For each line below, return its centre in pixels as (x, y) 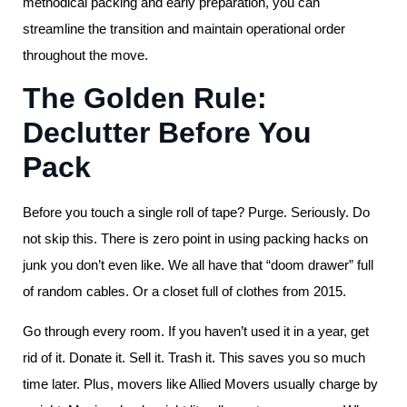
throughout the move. (85, 55)
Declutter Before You (167, 133)
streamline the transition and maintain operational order (184, 29)
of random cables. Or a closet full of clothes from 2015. (184, 292)
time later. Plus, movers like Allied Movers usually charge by (200, 383)
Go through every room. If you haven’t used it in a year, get (196, 331)
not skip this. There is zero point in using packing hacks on (195, 239)
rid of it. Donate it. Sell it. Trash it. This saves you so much (194, 357)
